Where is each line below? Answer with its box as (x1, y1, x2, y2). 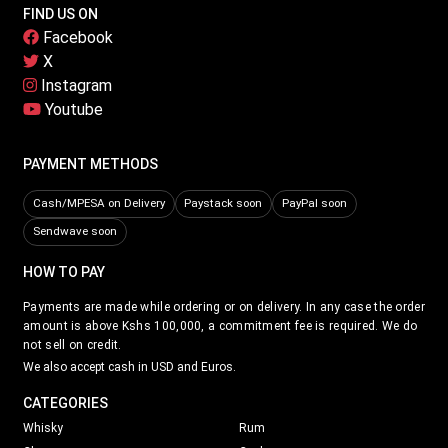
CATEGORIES (23, 394, 108, 411)
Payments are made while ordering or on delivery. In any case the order (23, 299, 425, 314)
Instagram (37, 75, 112, 95)
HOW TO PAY (23, 263, 105, 280)
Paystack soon (184, 196, 263, 211)
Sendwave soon (32, 224, 117, 239)
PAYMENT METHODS (23, 155, 158, 172)
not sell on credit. (23, 337, 122, 352)
